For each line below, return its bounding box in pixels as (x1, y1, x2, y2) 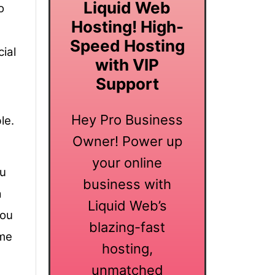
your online (92, 155, 163, 171)
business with (83, 176, 172, 193)
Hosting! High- (71, 17, 184, 36)
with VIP (95, 55, 160, 74)
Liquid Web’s (87, 198, 167, 214)
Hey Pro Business (71, 112, 184, 128)
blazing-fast (89, 219, 166, 236)
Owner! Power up (72, 133, 182, 150)
